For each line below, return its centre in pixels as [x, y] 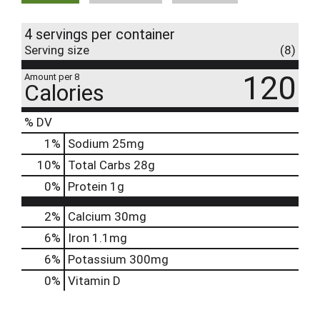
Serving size [57, 50]
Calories [64, 92]
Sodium [89, 143]
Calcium [90, 216]
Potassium [97, 259]
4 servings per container [100, 34]
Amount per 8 [52, 76]
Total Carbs [99, 165]
